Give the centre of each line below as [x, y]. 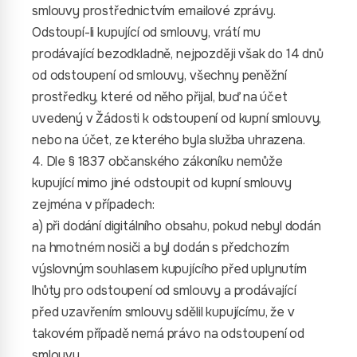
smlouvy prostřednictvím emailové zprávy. [154, 11]
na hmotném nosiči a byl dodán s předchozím [161, 247]
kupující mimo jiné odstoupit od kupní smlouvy [162, 183]
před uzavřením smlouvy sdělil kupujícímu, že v [163, 312]
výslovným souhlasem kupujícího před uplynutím [169, 269]
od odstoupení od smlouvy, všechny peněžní [159, 75]
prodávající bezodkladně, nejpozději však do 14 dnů [178, 54]
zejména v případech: [93, 204]
